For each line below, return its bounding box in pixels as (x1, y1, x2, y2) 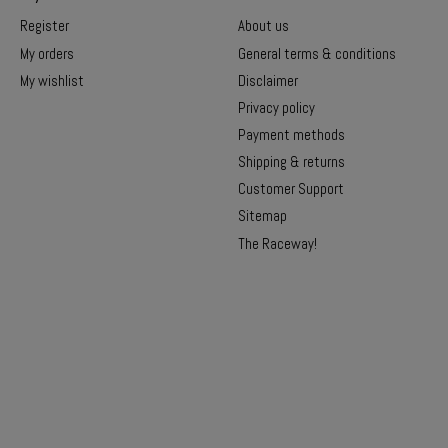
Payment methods (237, 126, 345, 145)
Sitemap (237, 207, 287, 226)
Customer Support (237, 180, 344, 199)
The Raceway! (237, 234, 317, 253)
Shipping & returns (237, 153, 345, 172)
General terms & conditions (237, 44, 396, 63)
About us (237, 17, 289, 36)
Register (19, 17, 69, 36)
